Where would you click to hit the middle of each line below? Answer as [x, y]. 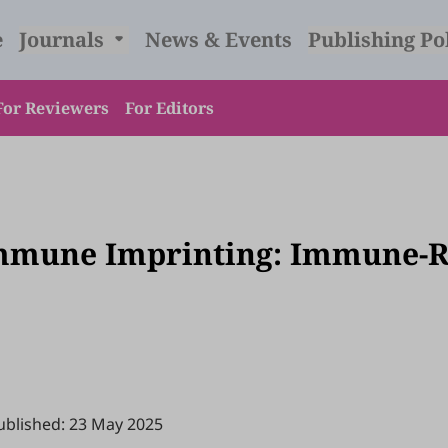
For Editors [169, 108]
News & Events [218, 39]
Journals [63, 39]
